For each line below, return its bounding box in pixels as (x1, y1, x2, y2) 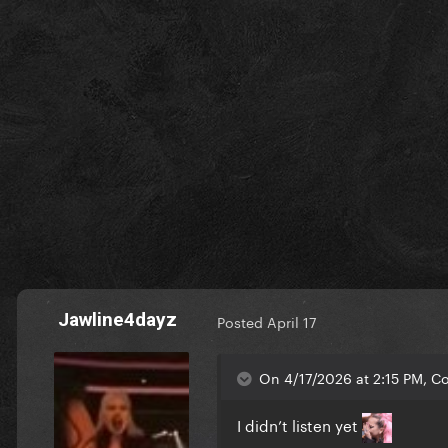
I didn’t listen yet (237, 412, 362, 437)
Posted (217, 310, 267, 333)
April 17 (267, 310, 317, 333)
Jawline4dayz (57, 307, 177, 331)
